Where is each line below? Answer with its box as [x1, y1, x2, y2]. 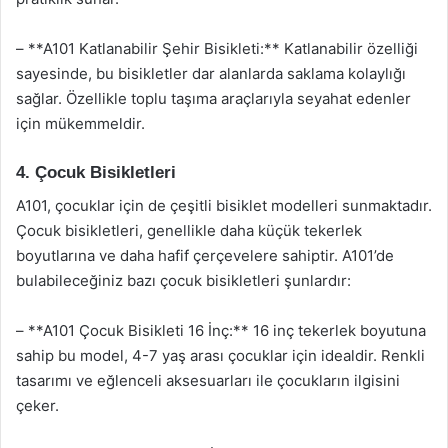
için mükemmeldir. [16, 114, 145, 133]
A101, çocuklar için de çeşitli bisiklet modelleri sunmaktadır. [16, 195, 432, 215]
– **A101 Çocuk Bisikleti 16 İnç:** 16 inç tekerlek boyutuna [16, 320, 426, 340]
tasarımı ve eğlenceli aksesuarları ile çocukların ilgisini [16, 370, 400, 390]
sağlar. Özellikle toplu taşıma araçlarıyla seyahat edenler [16, 89, 411, 108]
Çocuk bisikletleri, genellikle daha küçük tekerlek [16, 220, 362, 240]
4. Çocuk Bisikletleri [16, 163, 176, 182]
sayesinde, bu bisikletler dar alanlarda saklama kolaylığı [16, 64, 406, 83]
